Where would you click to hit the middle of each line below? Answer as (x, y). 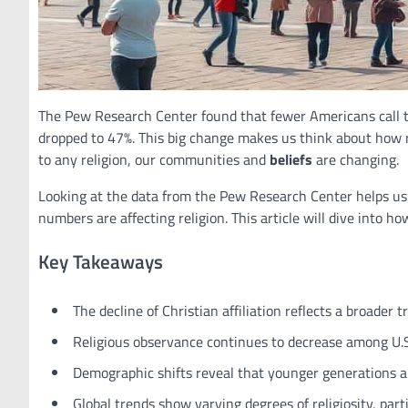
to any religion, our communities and (154, 159)
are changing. (356, 159)
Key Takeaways (101, 261)
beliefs (291, 159)
